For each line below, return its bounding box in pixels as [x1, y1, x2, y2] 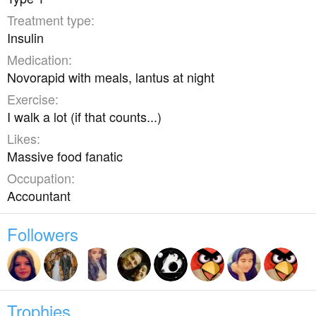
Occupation [7, 169, 71, 187]
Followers [7, 221, 78, 246]
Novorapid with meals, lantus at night [7, 68, 214, 86]
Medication [7, 50, 68, 68]
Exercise [7, 90, 55, 108]
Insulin [7, 28, 44, 47]
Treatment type [7, 11, 91, 29]
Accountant [7, 186, 71, 205]
